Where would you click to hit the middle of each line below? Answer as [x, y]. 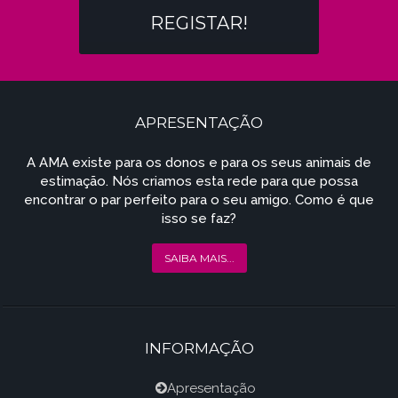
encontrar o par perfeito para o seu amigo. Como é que [199, 200]
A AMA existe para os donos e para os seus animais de [199, 163]
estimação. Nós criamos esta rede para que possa [199, 181]
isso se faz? [199, 219]
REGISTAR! [199, 23]
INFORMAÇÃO [199, 348]
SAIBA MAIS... [199, 258]
